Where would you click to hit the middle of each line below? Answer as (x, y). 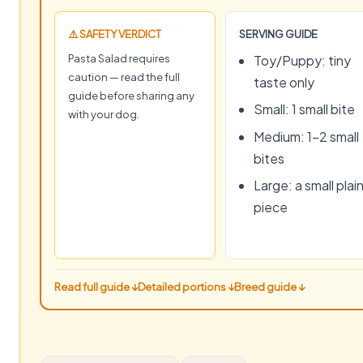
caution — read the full (124, 77)
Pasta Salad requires (119, 58)
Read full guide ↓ (96, 286)
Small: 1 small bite (304, 109)
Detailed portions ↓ (186, 286)
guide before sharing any (131, 96)
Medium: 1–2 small (306, 136)
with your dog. (104, 114)
